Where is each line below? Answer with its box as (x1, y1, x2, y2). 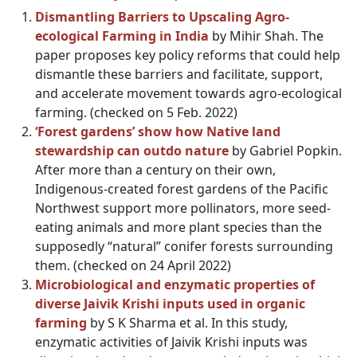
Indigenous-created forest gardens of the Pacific (35, 180, 328, 198)
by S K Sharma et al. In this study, (87, 314, 288, 331)
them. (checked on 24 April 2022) (35, 257, 231, 274)
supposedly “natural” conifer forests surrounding (35, 237, 333, 255)
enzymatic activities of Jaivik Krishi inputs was (35, 333, 308, 351)
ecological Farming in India (35, 27, 209, 45)
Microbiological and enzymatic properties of (35, 276, 315, 293)
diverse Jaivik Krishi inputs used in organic (35, 295, 305, 312)
